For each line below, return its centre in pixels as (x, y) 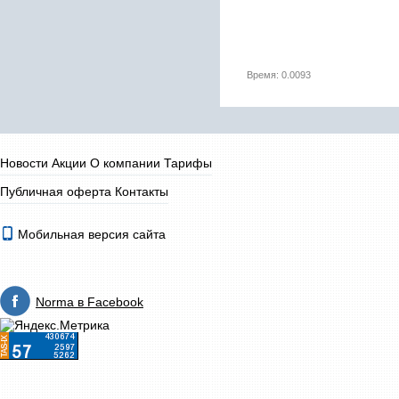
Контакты (142, 191)
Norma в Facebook (90, 302)
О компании (125, 163)
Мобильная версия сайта (90, 234)
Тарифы (188, 163)
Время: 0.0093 (279, 75)
